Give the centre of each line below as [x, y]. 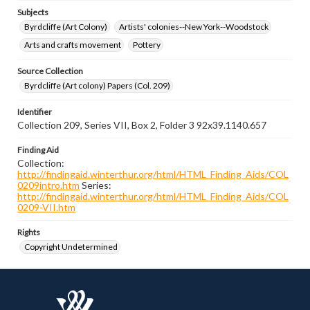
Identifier [35, 112]
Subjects [33, 12]
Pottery [147, 45]
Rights [29, 232]
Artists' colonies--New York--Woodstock [194, 27]
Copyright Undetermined [71, 247]
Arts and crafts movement [73, 45]
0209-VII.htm [46, 207]
